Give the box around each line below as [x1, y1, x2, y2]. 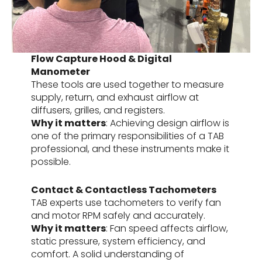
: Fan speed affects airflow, [105, 221, 228, 235]
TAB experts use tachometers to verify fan [30, 195, 221, 209]
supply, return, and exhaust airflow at [30, 90, 199, 104]
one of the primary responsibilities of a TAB [30, 129, 224, 143]
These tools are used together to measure [30, 77, 224, 91]
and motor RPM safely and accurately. [30, 208, 205, 222]
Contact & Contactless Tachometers [30, 182, 216, 196]
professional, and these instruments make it [30, 142, 229, 156]
